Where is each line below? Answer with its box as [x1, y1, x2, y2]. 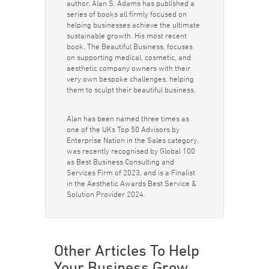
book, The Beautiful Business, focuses [66, 41, 193, 52]
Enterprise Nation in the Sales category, [66, 135, 198, 145]
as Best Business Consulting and [66, 157, 174, 167]
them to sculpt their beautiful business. [66, 85, 196, 95]
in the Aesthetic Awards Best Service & [66, 178, 196, 189]
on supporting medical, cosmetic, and [66, 52, 191, 62]
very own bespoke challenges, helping [66, 74, 194, 84]
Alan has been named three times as [66, 113, 189, 124]
